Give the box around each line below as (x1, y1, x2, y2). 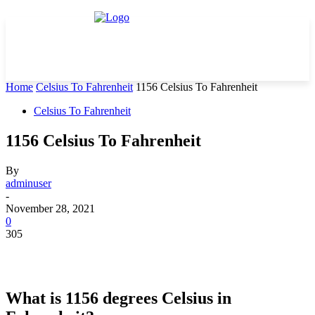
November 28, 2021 (6, 202, 95, 214)
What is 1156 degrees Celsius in (6, 288, 231, 307)
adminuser (6, 176, 51, 189)
